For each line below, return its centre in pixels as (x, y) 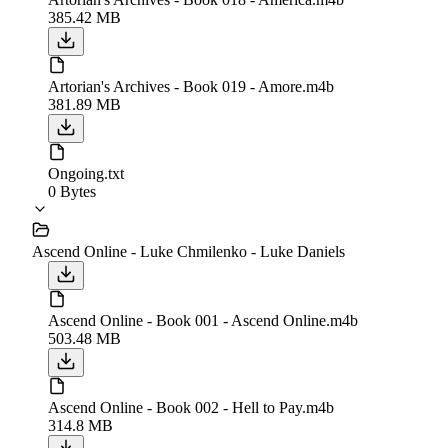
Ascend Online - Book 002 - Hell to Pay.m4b (191, 407)
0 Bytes (72, 191)
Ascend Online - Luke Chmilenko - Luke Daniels (188, 251)
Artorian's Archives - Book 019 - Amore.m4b (191, 86)
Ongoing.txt (86, 173)
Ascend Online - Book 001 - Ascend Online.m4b (203, 320)
